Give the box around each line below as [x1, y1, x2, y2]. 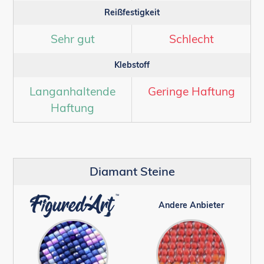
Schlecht [169, 32, 214, 47]
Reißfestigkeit [104, 7, 160, 18]
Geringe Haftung [147, 84, 235, 99]
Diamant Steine [89, 163, 175, 179]
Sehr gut [50, 32, 95, 47]
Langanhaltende [29, 84, 115, 99]
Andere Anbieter [159, 199, 224, 210]
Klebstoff [114, 60, 150, 71]
